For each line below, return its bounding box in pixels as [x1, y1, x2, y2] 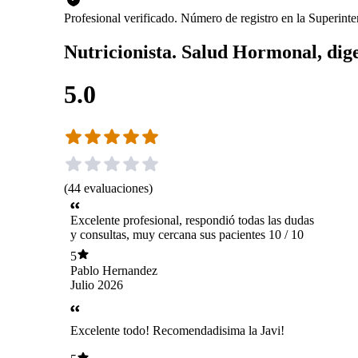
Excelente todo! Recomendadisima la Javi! [70, 324, 284, 338]
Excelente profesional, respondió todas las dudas [70, 213, 314, 228]
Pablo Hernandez [70, 263, 157, 277]
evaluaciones [84, 181, 149, 195]
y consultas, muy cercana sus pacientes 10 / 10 [70, 228, 304, 242]
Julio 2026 [70, 277, 123, 292]
